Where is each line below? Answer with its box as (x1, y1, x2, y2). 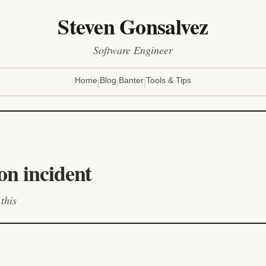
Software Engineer (93, 43, 173, 57)
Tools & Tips (146, 75, 191, 85)
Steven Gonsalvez (58, 11, 208, 42)
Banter (119, 75, 144, 85)
